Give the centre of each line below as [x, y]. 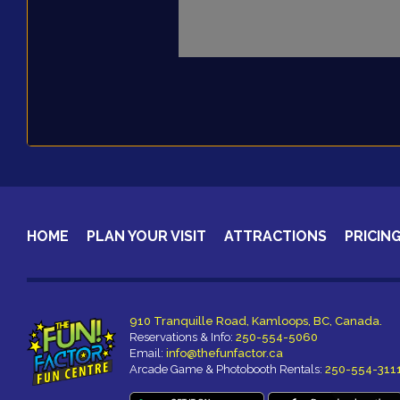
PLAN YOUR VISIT [146, 236]
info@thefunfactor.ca [225, 353]
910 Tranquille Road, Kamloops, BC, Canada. [256, 321]
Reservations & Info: [183, 337]
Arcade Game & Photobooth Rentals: [227, 369]
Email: [148, 353]
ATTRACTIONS [275, 236]
